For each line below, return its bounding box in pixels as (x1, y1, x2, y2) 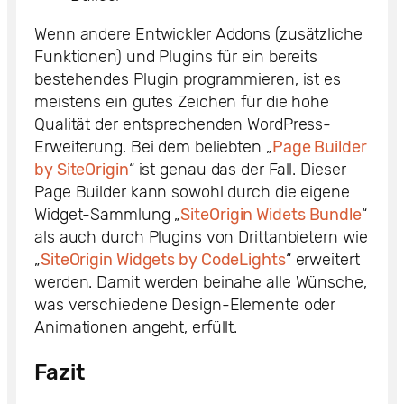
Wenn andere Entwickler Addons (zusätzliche (34, 24, 363, 45)
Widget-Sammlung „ (34, 205, 181, 225)
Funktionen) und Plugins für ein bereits (34, 47, 318, 68)
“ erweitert (285, 250, 360, 271)
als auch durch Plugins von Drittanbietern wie (34, 227, 368, 248)
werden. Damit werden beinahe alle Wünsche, (34, 272, 367, 293)
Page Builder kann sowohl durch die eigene (34, 182, 350, 203)
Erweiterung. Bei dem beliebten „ (34, 137, 272, 158)
